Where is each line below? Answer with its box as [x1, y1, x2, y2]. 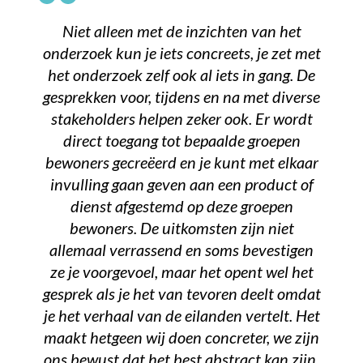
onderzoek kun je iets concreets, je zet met [42, 42, 321, 62]
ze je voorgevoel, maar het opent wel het [49, 261, 314, 281]
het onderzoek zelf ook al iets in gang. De [48, 64, 315, 84]
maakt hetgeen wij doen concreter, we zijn [44, 327, 319, 347]
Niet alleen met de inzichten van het [62, 20, 301, 41]
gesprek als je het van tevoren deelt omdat [42, 283, 321, 303]
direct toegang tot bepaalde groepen [62, 130, 301, 150]
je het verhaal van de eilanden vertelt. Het [43, 305, 320, 325]
